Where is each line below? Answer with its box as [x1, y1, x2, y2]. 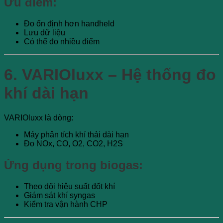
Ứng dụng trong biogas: [4, 158, 143, 172]
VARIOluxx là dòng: [4, 113, 73, 122]
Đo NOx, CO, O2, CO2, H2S [24, 139, 123, 148]
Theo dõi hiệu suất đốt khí [24, 182, 115, 191]
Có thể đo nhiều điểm [24, 37, 100, 46]
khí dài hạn [4, 84, 89, 103]
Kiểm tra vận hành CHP [24, 200, 108, 209]
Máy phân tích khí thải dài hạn [24, 130, 129, 139]
